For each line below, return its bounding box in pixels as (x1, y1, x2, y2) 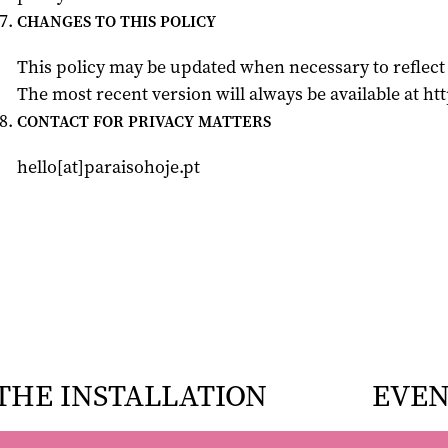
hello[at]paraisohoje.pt (16, 155, 200, 179)
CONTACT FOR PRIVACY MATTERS (16, 111, 271, 132)
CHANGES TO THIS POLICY (16, 11, 216, 32)
